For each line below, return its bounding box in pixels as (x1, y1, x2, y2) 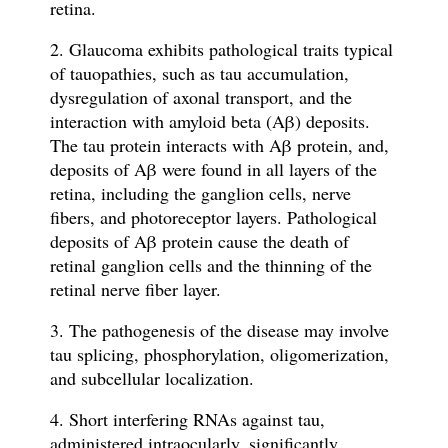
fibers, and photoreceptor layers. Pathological (49, 205, 377, 230)
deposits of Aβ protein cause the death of (49, 229, 349, 254)
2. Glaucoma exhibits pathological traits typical (49, 37, 393, 62)
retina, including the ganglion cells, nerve (49, 181, 351, 206)
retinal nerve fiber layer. (49, 277, 227, 302)
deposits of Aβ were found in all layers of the (49, 157, 377, 182)
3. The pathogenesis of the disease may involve (49, 318, 389, 343)
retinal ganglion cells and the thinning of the (49, 253, 372, 278)
